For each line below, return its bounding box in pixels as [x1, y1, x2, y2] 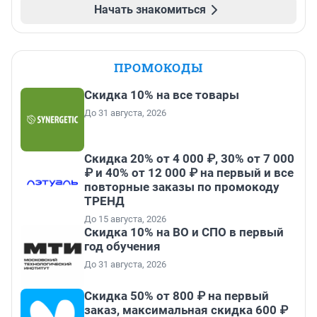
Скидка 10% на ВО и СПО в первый [84, 224, 284, 239]
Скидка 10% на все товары [84, 87, 239, 102]
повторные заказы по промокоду [84, 179, 279, 194]
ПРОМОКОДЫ [114, 59, 203, 76]
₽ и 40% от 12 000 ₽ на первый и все [84, 165, 294, 180]
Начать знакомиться [94, 2, 206, 16]
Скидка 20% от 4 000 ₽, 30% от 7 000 [84, 151, 294, 166]
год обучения [84, 238, 161, 253]
